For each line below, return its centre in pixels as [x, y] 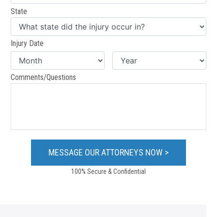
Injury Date [27, 44]
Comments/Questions [44, 77]
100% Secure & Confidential [108, 172]
